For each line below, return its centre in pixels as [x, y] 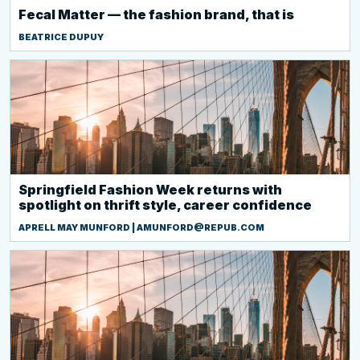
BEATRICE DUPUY [61, 37]
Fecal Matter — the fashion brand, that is [156, 14]
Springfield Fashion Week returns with [150, 190]
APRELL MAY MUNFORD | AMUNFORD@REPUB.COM [141, 227]
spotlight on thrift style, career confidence [165, 205]
